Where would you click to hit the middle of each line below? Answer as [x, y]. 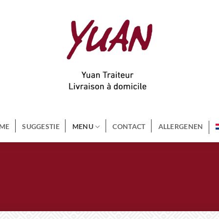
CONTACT [129, 126]
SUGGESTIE [41, 126]
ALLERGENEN [181, 126]
